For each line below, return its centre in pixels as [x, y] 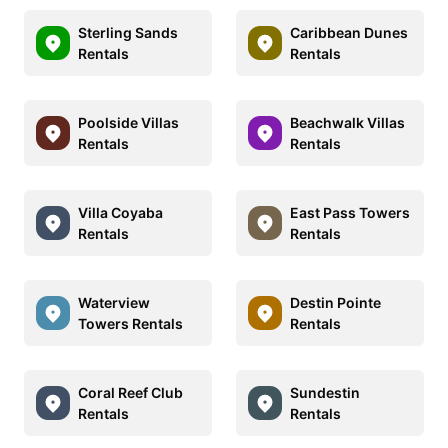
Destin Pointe [335, 302]
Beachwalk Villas [347, 122]
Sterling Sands [128, 32]
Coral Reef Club [130, 392]
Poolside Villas [128, 122]
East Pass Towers [350, 212]
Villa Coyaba [120, 212]
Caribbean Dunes [349, 32]
